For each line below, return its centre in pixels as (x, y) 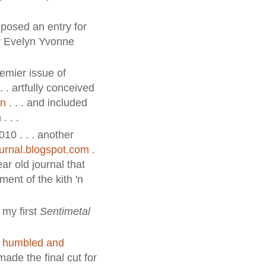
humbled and (33, 243)
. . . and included (46, 103)
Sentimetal (65, 211)
